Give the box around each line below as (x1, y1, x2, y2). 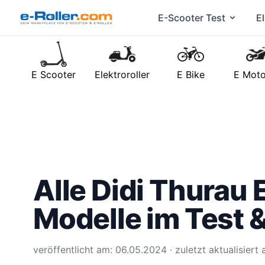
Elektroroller (94, 69, 150, 80)
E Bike (176, 69, 205, 80)
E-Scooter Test (158, 12, 225, 24)
